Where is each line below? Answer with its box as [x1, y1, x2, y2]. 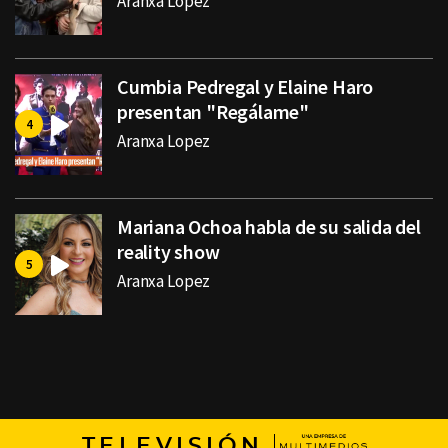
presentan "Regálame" [117, 99, 310, 125]
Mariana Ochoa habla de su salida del [117, 214, 421, 240]
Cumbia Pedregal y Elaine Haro [117, 74, 374, 100]
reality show [117, 239, 220, 265]
